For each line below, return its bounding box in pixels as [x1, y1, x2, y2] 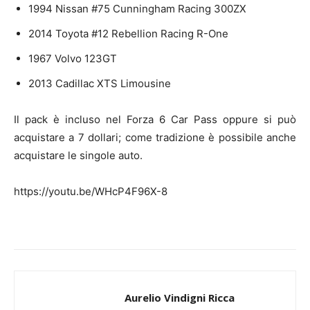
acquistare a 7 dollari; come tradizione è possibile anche [14, 130, 296, 144]
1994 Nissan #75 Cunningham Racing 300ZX [28, 1, 246, 15]
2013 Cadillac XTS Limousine [28, 76, 171, 90]
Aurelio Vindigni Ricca [125, 290, 235, 304]
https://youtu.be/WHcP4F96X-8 [14, 184, 167, 198]
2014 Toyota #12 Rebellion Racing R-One [28, 26, 228, 40]
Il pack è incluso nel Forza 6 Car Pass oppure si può [14, 112, 296, 126]
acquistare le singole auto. [14, 148, 143, 162]
